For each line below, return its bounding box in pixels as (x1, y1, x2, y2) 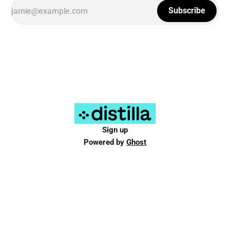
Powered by (84, 138, 126, 147)
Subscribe (168, 6, 205, 16)
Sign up (102, 125, 128, 135)
